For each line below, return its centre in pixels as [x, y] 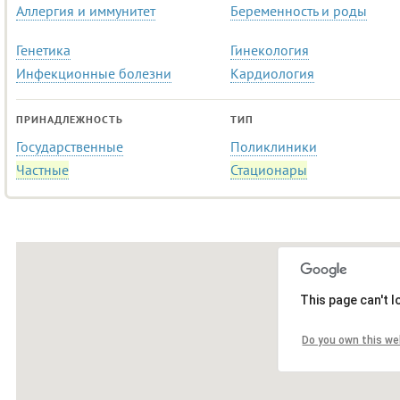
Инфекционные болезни [94, 73]
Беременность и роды [299, 11]
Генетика [43, 50]
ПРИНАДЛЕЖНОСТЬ [70, 119]
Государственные [70, 146]
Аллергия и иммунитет [86, 11]
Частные [42, 170]
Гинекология [270, 50]
